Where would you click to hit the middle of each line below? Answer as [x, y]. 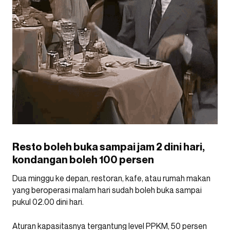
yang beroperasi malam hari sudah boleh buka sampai [107, 190]
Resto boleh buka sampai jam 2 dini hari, [109, 147]
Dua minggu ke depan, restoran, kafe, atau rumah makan [111, 178]
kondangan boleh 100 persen [83, 160]
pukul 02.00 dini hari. [48, 202]
